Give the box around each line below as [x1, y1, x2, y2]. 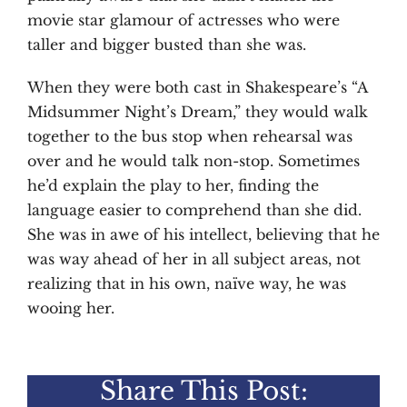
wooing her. [27, 299, 114, 317]
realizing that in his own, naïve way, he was [27, 274, 346, 293]
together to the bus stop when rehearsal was [27, 127, 352, 145]
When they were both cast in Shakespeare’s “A [27, 78, 367, 96]
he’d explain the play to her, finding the [27, 176, 319, 194]
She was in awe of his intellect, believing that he [27, 225, 380, 243]
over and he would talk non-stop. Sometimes [27, 152, 360, 170]
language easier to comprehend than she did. [27, 201, 362, 219]
